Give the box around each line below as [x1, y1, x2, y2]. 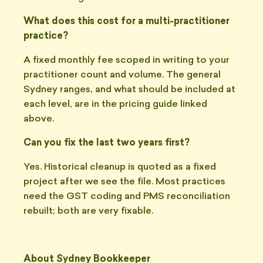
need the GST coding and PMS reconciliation [23, 192, 230, 201]
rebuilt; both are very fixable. [23, 207, 153, 216]
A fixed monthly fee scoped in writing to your [23, 56, 230, 65]
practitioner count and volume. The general [23, 70, 221, 80]
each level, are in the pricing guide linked [23, 100, 207, 109]
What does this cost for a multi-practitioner [23, 17, 230, 26]
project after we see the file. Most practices [23, 177, 225, 187]
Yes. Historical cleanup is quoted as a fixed [23, 163, 216, 172]
